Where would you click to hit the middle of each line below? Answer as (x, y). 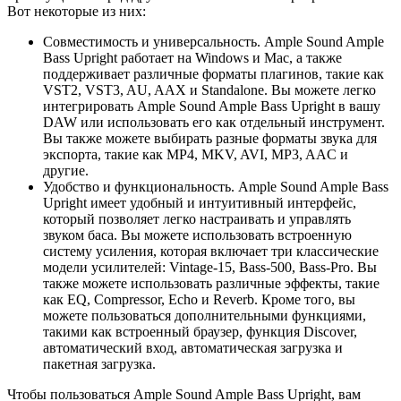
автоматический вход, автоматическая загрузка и (193, 348)
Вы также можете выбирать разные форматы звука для (210, 139)
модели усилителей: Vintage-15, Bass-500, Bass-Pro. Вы (210, 268)
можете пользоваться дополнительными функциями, (205, 316)
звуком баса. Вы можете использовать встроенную (197, 235)
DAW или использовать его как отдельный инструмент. (214, 123)
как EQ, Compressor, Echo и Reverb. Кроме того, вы (199, 300)
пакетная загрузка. (99, 364)
